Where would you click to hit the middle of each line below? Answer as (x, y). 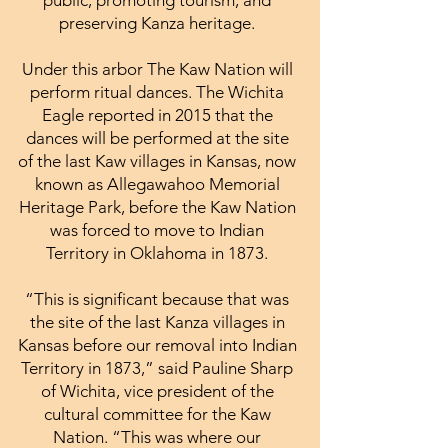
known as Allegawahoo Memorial (157, 183)
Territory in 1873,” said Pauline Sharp (157, 367)
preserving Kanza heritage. (157, 22)
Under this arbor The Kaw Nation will (157, 68)
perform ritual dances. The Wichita (157, 91)
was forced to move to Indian (157, 229)
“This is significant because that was (157, 298)
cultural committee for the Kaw (157, 413)
